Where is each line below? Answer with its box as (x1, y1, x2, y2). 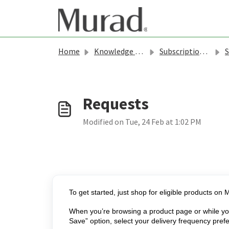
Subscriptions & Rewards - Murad (159, 46, 199, 56)
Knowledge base (94, 46, 135, 56)
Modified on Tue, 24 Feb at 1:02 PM (83, 117, 201, 127)
